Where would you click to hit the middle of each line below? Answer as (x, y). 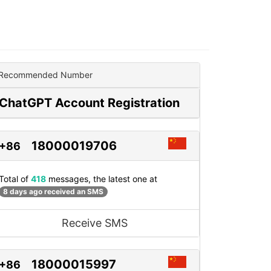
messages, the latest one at (102, 179)
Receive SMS (94, 223)
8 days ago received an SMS (53, 192)
